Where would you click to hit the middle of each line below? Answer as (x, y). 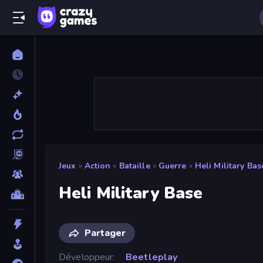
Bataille (134, 166)
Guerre (172, 166)
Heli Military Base (131, 193)
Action (97, 166)
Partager (105, 233)
